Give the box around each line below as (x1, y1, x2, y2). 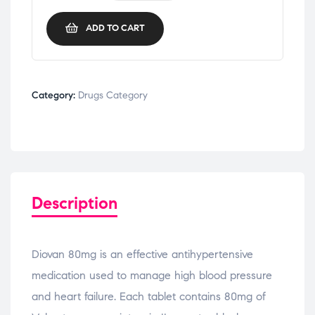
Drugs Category (78, 89, 148, 101)
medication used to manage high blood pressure (32, 268, 272, 282)
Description (32, 192, 117, 214)
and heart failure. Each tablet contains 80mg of (32, 289, 266, 303)
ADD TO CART (86, 22, 145, 34)
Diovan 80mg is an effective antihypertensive (32, 247, 253, 261)
